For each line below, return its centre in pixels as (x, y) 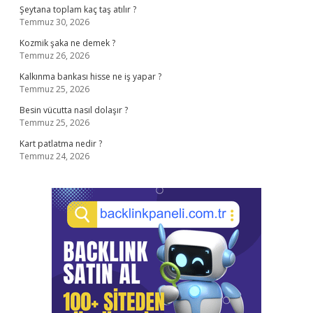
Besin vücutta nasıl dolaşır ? (74, 110)
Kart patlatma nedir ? (61, 144)
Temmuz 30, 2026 (54, 22)
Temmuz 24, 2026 (54, 156)
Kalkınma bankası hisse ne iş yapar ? (90, 77)
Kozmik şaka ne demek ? (67, 43)
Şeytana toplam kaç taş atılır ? (78, 9)
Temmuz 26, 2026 (54, 56)
